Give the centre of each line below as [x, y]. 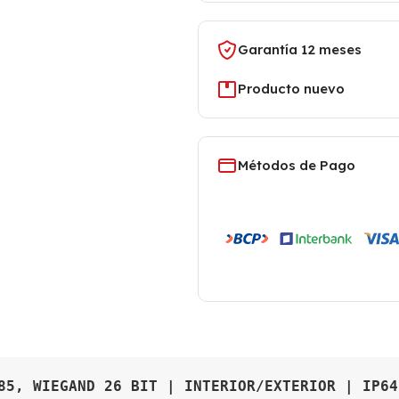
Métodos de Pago [297, 165]
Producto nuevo [291, 89]
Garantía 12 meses [300, 49]
